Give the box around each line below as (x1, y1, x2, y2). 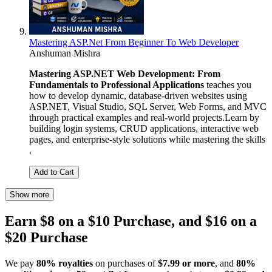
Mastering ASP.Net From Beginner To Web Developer (29, 36, 239, 47)
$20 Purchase (5, 229, 88, 245)
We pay (5, 257, 36, 268)
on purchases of (93, 257, 158, 268)
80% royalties (36, 257, 93, 268)
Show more (10, 189, 49, 199)
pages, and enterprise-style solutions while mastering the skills (29, 134, 265, 144)
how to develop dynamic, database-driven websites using (29, 90, 247, 101)
